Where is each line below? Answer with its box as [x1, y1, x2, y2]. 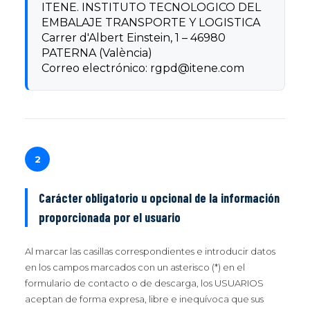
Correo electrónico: [42, 62, 150, 75]
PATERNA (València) [42, 46, 152, 60]
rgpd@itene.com [150, 62, 244, 75]
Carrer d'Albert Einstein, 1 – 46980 [42, 31, 226, 44]
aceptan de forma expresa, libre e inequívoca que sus [25, 293, 264, 304]
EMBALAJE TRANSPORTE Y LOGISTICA [42, 16, 260, 29]
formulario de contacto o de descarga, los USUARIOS [25, 277, 264, 289]
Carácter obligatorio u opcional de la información [39, 190, 280, 206]
